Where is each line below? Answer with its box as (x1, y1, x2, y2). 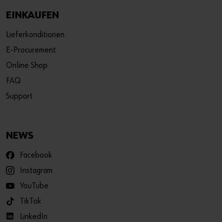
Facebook (20, 151, 52, 160)
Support (6, 92, 33, 101)
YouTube (20, 182, 49, 191)
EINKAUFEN (6, 10, 59, 21)
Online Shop (6, 61, 48, 70)
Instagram (20, 166, 53, 175)
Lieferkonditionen (6, 31, 64, 40)
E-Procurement (6, 46, 56, 55)
